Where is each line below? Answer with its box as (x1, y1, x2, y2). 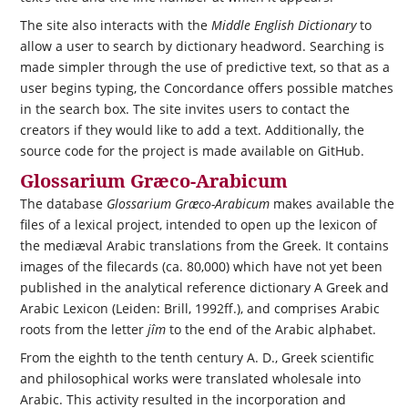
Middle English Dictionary (210, 16, 360, 35)
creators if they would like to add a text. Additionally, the (19, 121, 364, 139)
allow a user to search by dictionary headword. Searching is (19, 37, 384, 56)
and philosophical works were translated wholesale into (19, 370, 361, 388)
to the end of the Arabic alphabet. (165, 320, 376, 338)
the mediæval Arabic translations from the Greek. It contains (19, 236, 389, 254)
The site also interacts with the (19, 16, 211, 35)
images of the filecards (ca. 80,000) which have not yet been (19, 257, 382, 275)
